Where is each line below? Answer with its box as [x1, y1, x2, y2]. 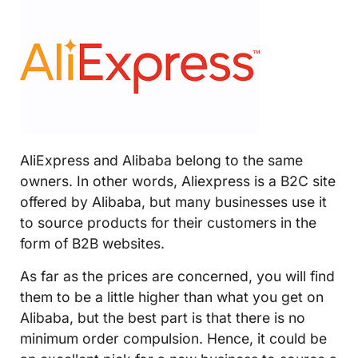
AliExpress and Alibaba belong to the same [20, 152, 303, 169]
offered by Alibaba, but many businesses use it [20, 193, 327, 211]
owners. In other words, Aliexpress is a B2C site [20, 173, 336, 190]
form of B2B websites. [20, 235, 165, 253]
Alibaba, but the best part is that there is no [20, 308, 305, 326]
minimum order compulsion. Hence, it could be [20, 329, 327, 347]
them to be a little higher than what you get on [20, 288, 324, 305]
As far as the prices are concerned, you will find [20, 267, 335, 284]
